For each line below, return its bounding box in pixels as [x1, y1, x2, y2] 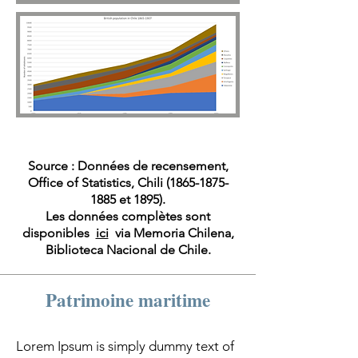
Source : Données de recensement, [27, 158, 229, 173]
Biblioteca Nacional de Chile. [45, 242, 211, 257]
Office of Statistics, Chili [27, 175, 166, 190]
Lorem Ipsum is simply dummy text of [16, 338, 234, 354]
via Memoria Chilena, [108, 225, 234, 241]
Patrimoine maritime [46, 286, 210, 313]
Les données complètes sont [46, 209, 210, 224]
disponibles [22, 225, 96, 241]
